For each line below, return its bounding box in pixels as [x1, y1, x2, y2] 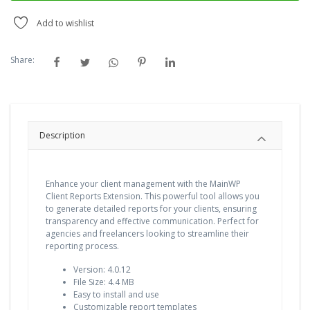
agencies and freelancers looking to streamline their [46, 228, 249, 240]
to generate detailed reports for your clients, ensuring [46, 203, 257, 215]
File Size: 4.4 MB [73, 276, 134, 289]
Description [39, 129, 85, 142]
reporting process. [46, 240, 119, 253]
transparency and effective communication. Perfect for [46, 215, 259, 228]
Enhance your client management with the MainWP [46, 178, 241, 190]
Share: [10, 54, 35, 66]
